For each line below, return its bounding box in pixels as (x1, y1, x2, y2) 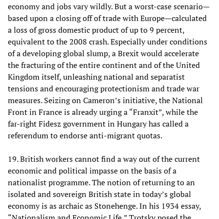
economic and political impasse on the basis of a (8, 165, 176, 176)
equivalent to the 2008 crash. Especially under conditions (8, 36, 207, 47)
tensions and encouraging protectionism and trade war (8, 83, 199, 94)
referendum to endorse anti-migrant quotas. (8, 130, 162, 141)
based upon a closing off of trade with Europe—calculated (8, 12, 207, 23)
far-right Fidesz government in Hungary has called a (8, 118, 189, 129)
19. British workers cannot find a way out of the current (8, 153, 200, 164)
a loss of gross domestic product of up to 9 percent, (8, 24, 184, 35)
